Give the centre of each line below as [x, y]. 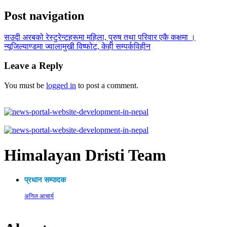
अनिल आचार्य [39, 196]
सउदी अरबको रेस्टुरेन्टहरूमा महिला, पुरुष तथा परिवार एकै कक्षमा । [100, 37]
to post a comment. [107, 86]
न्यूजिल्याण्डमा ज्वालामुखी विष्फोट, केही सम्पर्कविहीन [77, 46]
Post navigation [44, 15]
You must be [25, 86]
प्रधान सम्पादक [45, 180]
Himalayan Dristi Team [85, 155]
